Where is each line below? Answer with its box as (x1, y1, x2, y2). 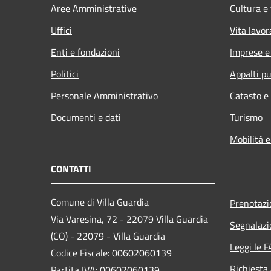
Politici (51, 66, 79, 81)
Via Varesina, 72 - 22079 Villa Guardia (51, 211, 208, 226)
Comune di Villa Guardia (51, 194, 149, 209)
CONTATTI (51, 161, 91, 176)
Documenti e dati (51, 109, 121, 125)
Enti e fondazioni (51, 44, 120, 59)
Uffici (51, 22, 72, 38)
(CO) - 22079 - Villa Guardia (51, 228, 165, 243)
